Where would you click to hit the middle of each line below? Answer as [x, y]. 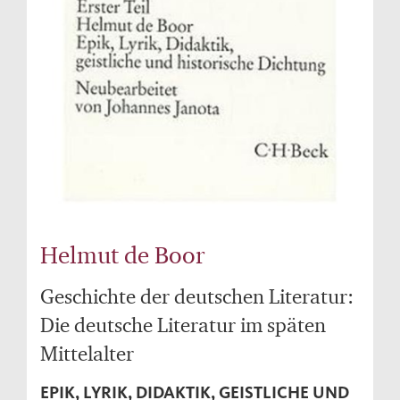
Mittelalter [87, 354]
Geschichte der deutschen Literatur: [197, 296]
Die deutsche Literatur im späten [183, 325]
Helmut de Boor [122, 255]
